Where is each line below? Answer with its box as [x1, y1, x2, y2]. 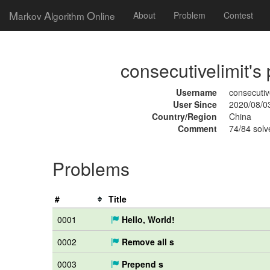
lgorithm [51, 9, 87, 22]
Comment [177, 122, 217, 134]
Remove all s [119, 236, 174, 248]
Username [175, 86, 217, 98]
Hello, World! [119, 213, 175, 225]
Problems [52, 155, 130, 181]
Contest [224, 9, 253, 21]
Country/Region [151, 110, 217, 122]
